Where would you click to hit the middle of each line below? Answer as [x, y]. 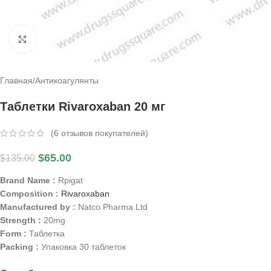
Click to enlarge [65, 39]
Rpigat [70, 181]
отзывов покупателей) [103, 133]
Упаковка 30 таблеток [83, 247]
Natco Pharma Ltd [113, 207]
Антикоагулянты [67, 80]
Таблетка [47, 234]
